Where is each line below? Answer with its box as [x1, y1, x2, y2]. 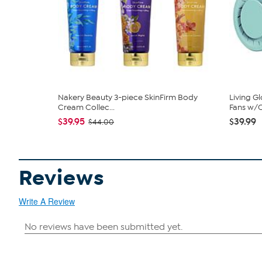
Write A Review [19, 195, 75, 207]
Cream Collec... [58, 102, 115, 112]
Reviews [19, 165, 105, 191]
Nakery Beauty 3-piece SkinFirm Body [58, 92, 198, 102]
